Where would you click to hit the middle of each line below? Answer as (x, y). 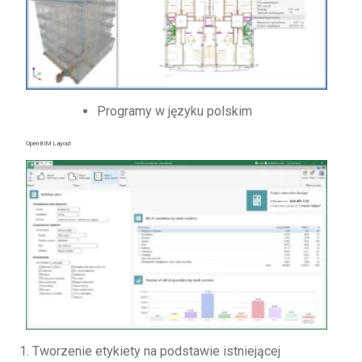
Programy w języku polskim (174, 112)
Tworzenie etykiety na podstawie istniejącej (156, 351)
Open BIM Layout (48, 144)
